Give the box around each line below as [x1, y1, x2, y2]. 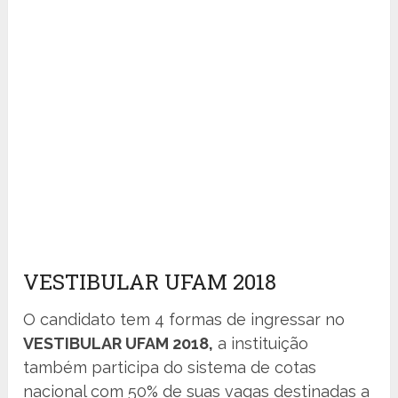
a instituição [213, 334, 309, 354]
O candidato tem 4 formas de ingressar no [23, 310, 346, 330]
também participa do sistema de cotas [23, 358, 317, 378]
